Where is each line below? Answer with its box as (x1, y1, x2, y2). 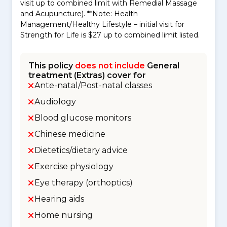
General (145, 61, 179, 70)
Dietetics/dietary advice (34, 145, 128, 155)
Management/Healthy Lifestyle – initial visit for (20, 20, 184, 29)
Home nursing (34, 210, 93, 220)
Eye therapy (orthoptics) (34, 178, 133, 187)
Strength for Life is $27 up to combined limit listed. (20, 30, 200, 40)
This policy (28, 61, 75, 70)
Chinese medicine (34, 129, 105, 139)
